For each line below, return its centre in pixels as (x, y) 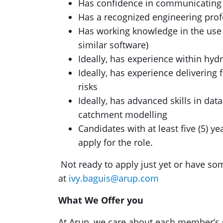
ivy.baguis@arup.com (114, 178)
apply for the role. (117, 142)
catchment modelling (123, 114)
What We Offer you (101, 200)
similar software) (113, 45)
